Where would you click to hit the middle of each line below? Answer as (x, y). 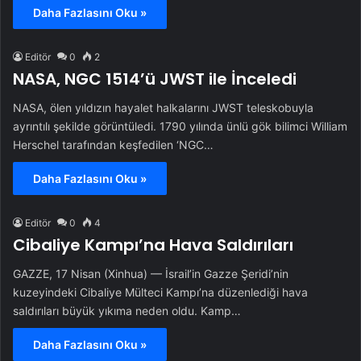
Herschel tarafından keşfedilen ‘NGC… (113, 145)
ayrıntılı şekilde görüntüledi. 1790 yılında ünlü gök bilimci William (180, 127)
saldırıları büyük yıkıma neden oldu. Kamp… (127, 311)
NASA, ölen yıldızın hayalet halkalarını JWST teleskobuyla (163, 108)
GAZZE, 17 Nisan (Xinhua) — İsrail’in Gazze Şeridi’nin (151, 274)
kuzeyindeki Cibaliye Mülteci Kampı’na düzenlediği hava (160, 293)
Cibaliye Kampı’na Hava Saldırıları (153, 245)
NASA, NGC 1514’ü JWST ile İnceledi (155, 79)
